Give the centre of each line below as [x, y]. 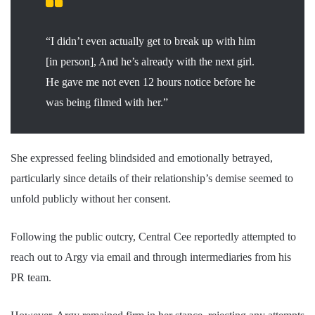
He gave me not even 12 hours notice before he [150, 82]
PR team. [32, 277]
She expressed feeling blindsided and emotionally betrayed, [142, 157]
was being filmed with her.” [107, 102]
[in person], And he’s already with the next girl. [150, 61]
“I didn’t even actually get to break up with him [150, 41]
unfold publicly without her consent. [91, 198]
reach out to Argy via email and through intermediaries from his [151, 257]
